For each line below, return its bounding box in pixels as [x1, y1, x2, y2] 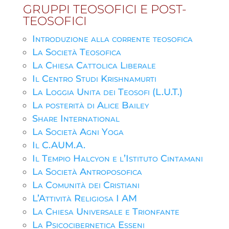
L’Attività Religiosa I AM [32, 193, 137, 204]
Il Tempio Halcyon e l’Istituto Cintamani [32, 153, 203, 164]
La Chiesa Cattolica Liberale [32, 60, 156, 71]
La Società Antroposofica [32, 166, 142, 177]
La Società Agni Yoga [32, 126, 124, 138]
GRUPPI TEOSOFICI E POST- [22, 2, 187, 16]
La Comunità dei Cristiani [32, 179, 140, 191]
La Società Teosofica [32, 47, 121, 58]
